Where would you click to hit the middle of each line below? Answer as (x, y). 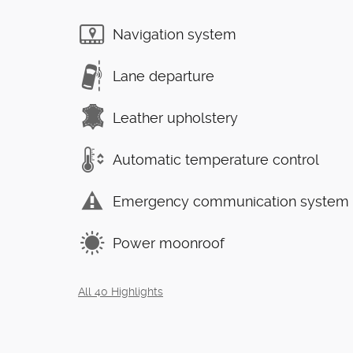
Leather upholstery (175, 117)
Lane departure (163, 76)
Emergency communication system (231, 201)
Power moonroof (169, 243)
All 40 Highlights (121, 292)
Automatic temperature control (216, 159)
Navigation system (175, 34)
